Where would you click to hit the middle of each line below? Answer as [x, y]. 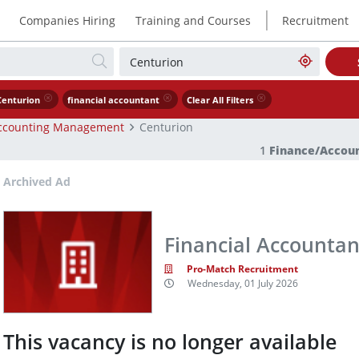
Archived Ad [37, 182]
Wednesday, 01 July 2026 [243, 284]
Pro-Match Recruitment [243, 269]
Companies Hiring [67, 20]
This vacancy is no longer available [170, 342]
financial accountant [113, 101]
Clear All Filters [220, 101]
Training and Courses [193, 20]
